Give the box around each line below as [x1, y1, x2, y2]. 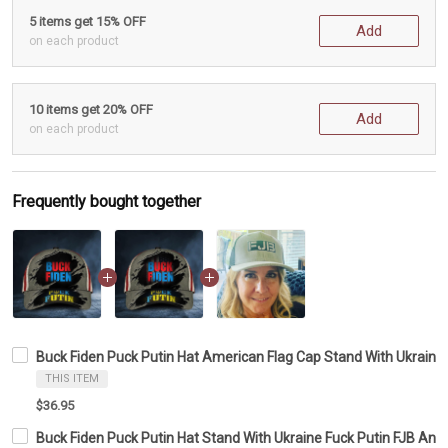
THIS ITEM [45, 371, 99, 385]
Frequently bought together [12, 191, 201, 211]
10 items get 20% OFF [29, 101, 153, 117]
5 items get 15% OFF [29, 13, 146, 29]
